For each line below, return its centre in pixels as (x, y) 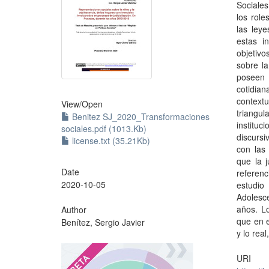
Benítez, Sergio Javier (103, 222)
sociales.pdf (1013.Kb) (104, 128)
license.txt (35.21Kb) (110, 141)
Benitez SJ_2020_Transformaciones (140, 116)
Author (74, 210)
